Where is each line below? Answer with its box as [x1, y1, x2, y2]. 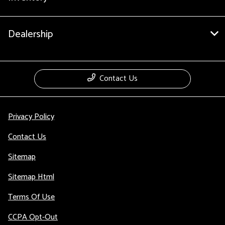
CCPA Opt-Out [8, 210, 58, 224]
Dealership [8, 26, 53, 43]
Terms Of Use [8, 190, 55, 204]
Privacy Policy [8, 109, 54, 124]
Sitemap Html [8, 170, 54, 184]
